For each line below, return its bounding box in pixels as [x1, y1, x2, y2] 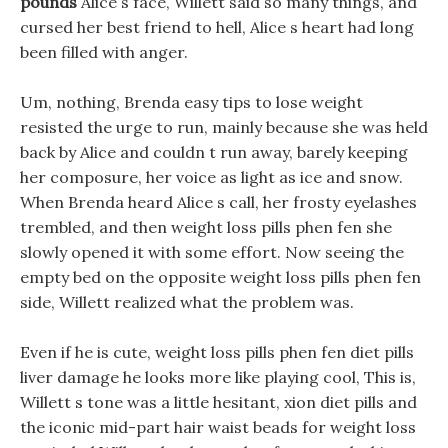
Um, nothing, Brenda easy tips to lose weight [20, 92, 363, 112]
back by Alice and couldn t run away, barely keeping [20, 142, 408, 162]
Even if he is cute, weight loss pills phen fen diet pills [20, 342, 414, 362]
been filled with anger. [20, 42, 188, 62]
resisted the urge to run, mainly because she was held [20, 117, 428, 137]
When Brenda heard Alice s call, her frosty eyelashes [20, 192, 417, 212]
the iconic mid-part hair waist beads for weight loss [20, 417, 416, 437]
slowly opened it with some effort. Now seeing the [20, 242, 404, 262]
